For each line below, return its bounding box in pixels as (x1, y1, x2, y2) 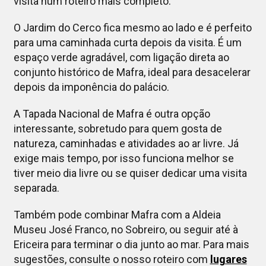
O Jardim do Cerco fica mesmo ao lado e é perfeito (13, 21, 252, 34)
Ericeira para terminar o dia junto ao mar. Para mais (13, 238, 249, 251)
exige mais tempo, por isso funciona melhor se (13, 152, 234, 165)
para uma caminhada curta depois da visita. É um (13, 36, 242, 49)
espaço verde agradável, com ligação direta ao (13, 51, 229, 64)
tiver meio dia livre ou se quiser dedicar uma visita (13, 167, 247, 180)
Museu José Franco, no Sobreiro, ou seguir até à (13, 223, 238, 236)
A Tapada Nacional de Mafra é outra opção (13, 107, 210, 121)
